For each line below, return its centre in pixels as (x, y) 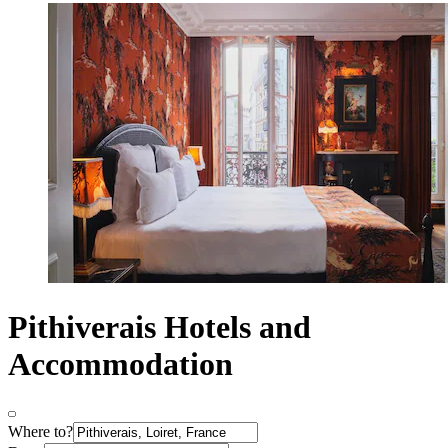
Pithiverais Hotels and (159, 326)
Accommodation (120, 363)
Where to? (40, 432)
